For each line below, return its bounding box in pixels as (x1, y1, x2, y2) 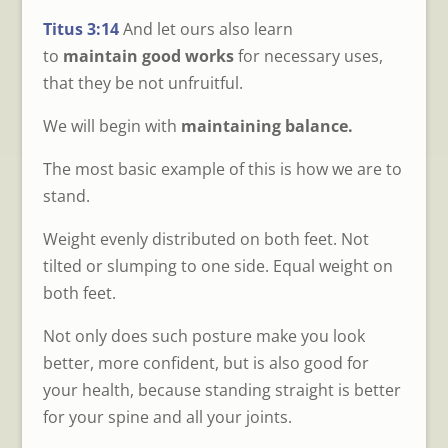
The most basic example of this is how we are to (42, 157, 402, 180)
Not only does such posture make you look (42, 324, 365, 347)
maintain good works (62, 44, 234, 67)
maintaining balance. (180, 114, 353, 137)
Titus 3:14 (42, 17, 119, 40)
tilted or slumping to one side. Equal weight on (42, 254, 393, 277)
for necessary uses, (233, 44, 383, 67)
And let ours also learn (118, 17, 293, 40)
